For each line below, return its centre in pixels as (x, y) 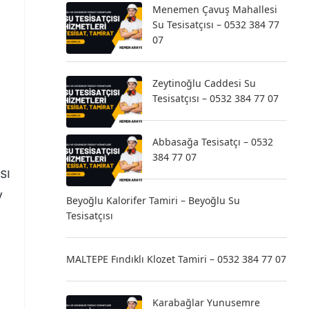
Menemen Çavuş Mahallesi (215, 9)
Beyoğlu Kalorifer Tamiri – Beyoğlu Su (153, 200)
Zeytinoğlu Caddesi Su (204, 83)
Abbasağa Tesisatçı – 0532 (213, 142)
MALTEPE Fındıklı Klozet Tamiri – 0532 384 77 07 (176, 259)
